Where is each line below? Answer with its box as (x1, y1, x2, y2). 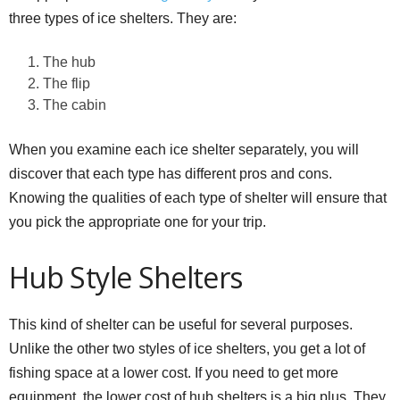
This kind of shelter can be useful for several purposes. (9, 316, 353, 332)
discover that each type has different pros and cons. (9, 165, 332, 181)
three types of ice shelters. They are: (9, 10, 237, 26)
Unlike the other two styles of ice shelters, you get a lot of (9, 340, 365, 356)
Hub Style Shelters (9, 257, 243, 296)
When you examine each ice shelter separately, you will (9, 141, 359, 157)
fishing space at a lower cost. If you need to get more (9, 364, 338, 380)
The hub (43, 54, 96, 70)
